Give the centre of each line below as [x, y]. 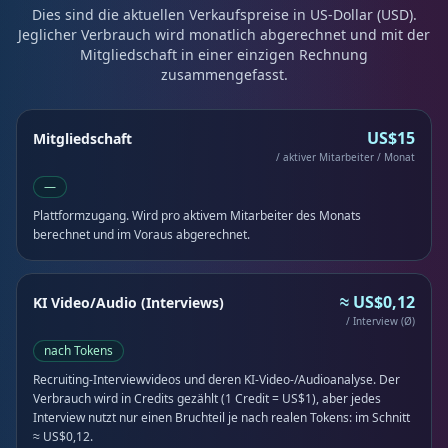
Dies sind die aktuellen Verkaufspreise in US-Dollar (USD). [224, 14]
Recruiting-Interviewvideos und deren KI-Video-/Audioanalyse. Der [216, 379]
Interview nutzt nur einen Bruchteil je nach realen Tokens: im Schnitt [221, 417]
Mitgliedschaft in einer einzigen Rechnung [224, 54]
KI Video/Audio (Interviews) [128, 302]
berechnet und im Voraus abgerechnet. [141, 234]
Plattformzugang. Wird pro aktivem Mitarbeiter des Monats [197, 215]
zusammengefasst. [224, 74]
